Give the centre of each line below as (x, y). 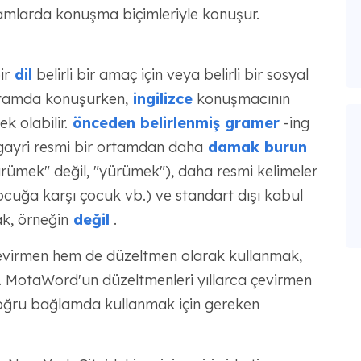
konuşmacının (241, 99)
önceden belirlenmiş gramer (173, 123)
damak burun (255, 147)
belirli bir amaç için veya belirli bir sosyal (170, 75)
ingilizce (160, 99)
